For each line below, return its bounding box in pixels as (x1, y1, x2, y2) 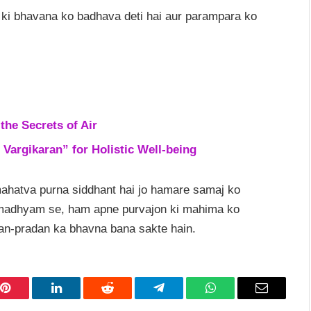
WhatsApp (209, 292, 263, 305)
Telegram (158, 292, 205, 305)
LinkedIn (55, 292, 101, 305)
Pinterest (3, 292, 48, 305)
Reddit (106, 292, 140, 305)
